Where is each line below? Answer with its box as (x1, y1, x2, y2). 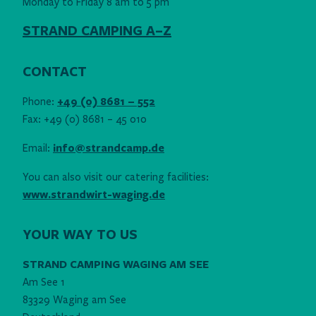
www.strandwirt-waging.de (23, 188, 165, 202)
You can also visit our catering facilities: (23, 171, 209, 184)
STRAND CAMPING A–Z (23, 23, 171, 39)
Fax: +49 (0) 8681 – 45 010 (23, 113, 147, 126)
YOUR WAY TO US (23, 226, 138, 243)
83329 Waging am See (23, 293, 126, 307)
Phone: (23, 95, 57, 109)
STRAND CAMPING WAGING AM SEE (23, 258, 209, 272)
